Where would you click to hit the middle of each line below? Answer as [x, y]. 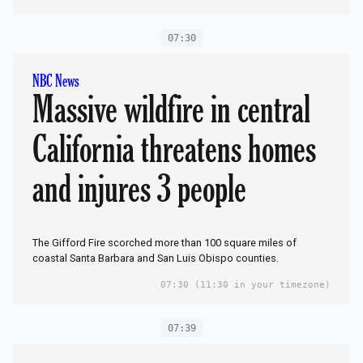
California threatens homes [174, 149]
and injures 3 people [139, 188]
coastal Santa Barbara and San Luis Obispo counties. [156, 258]
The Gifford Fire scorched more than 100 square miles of [164, 242]
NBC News [56, 81]
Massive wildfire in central [171, 109]
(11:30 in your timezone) [260, 284]
